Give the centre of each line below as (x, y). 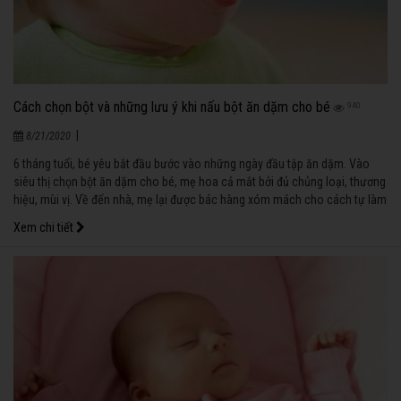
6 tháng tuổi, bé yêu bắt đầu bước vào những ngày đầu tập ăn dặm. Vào (192, 164)
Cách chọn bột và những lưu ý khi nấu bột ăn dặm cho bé (172, 107)
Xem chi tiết (45, 228)
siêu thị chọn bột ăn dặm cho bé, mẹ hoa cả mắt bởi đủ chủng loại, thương (200, 182)
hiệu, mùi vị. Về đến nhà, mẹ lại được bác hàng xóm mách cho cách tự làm (200, 200)
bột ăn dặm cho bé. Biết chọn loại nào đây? (121, 218)
